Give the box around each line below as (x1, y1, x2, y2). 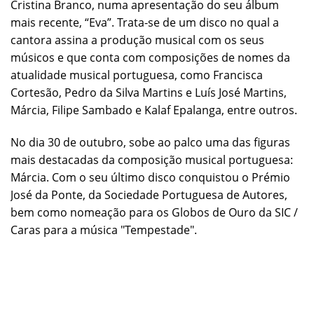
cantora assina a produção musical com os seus (11, 32, 264, 48)
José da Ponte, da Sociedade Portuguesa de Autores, (11, 186, 287, 203)
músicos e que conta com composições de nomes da (11, 49, 290, 65)
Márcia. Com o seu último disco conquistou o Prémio (11, 169, 290, 185)
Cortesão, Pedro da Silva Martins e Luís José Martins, (11, 84, 287, 100)
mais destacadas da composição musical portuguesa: (11, 151, 293, 168)
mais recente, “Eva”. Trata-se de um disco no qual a (11, 14, 279, 30)
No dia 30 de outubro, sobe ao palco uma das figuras (11, 134, 290, 150)
